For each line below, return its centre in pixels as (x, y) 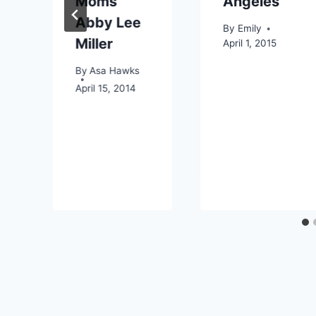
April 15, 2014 (106, 89)
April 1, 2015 (250, 43)
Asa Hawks (115, 71)
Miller (94, 43)
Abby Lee (108, 22)
